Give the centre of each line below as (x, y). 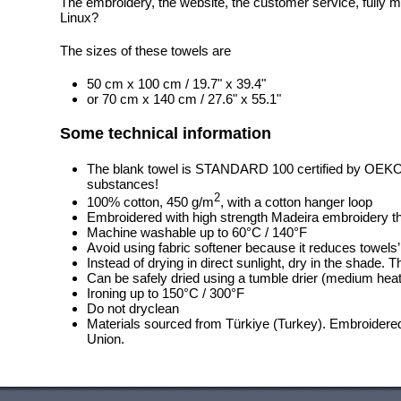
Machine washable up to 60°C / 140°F (197, 232)
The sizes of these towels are (145, 51)
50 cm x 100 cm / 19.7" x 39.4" (176, 84)
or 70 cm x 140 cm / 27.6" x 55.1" (184, 99)
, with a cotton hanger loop (296, 202)
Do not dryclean (133, 308)
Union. (106, 339)
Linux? (79, 17)
